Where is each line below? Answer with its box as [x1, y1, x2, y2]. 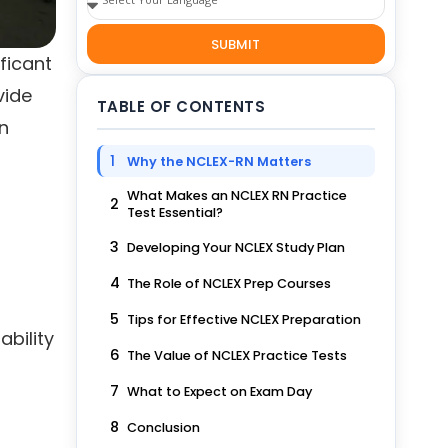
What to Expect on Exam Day [126, 382, 312, 400]
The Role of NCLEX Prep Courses [126, 274, 331, 292]
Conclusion [126, 418, 200, 436]
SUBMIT [211, 34, 261, 54]
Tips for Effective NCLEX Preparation [126, 310, 361, 328]
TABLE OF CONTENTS [96, 96, 266, 117]
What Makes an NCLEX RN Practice [126, 187, 347, 204]
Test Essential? [126, 204, 223, 221]
